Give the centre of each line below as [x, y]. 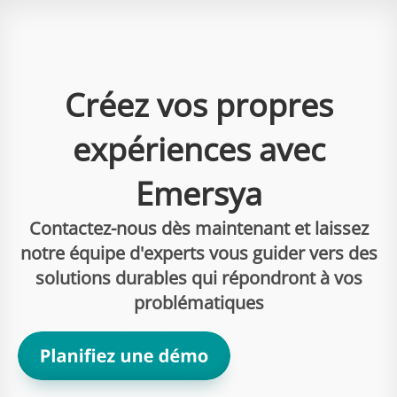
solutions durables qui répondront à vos [198, 277]
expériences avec [198, 149]
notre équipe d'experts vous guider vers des [198, 253]
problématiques [198, 302]
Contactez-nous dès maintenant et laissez [198, 228]
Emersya [198, 193]
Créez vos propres [198, 105]
